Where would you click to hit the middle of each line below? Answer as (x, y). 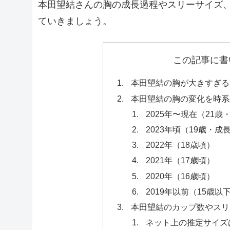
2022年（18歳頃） (180, 145)
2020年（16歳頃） (180, 176)
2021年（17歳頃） (180, 160)
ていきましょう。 (75, 21)
